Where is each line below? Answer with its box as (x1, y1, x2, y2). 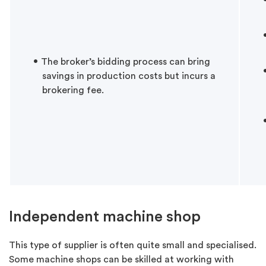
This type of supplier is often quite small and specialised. (9, 240, 256, 251)
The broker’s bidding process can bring (41, 57, 210, 67)
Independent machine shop (9, 209, 201, 225)
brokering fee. (42, 85, 104, 96)
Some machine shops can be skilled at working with (9, 255, 234, 265)
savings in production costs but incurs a (42, 71, 216, 81)
